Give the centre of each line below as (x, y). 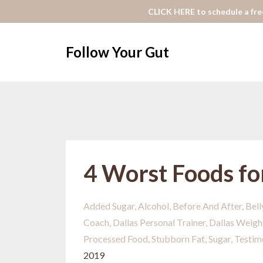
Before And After (207, 206)
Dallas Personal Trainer (159, 222)
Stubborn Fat (178, 239)
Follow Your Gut (117, 52)
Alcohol (154, 206)
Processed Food (116, 239)
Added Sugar (109, 206)
